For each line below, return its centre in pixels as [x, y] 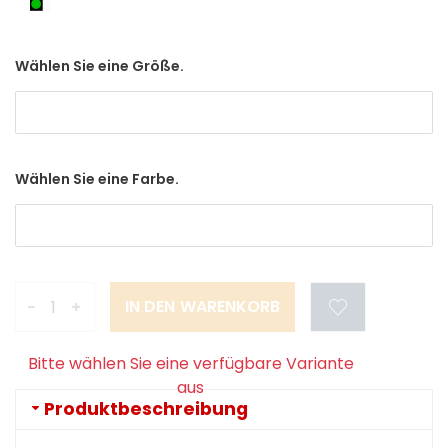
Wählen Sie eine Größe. [99, 66]
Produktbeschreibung [146, 409]
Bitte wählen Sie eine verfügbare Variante [190, 364]
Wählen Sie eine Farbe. [97, 179]
